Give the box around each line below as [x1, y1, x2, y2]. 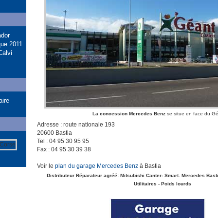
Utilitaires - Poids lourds [134, 181, 191, 186]
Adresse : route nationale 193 [37, 121, 115, 128]
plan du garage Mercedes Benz [55, 163, 138, 169]
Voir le [37, 163, 55, 169]
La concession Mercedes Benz [92, 111, 165, 116]
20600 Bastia [37, 129, 72, 136]
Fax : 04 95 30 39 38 [37, 146, 91, 153]
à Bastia [138, 163, 161, 169]
